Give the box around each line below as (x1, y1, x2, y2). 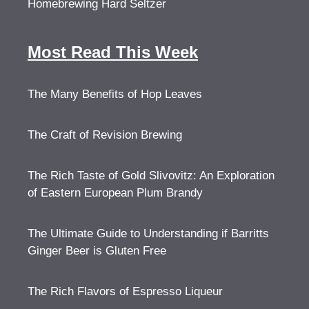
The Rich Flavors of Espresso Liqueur (28, 285, 223, 298)
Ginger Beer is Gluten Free (28, 244, 166, 257)
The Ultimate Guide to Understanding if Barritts (28, 227, 269, 240)
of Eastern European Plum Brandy (28, 186, 203, 199)
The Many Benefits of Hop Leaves (28, 88, 202, 101)
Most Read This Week (28, 43, 198, 61)
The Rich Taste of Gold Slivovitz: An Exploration (28, 169, 275, 182)
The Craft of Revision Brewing (28, 128, 182, 141)
